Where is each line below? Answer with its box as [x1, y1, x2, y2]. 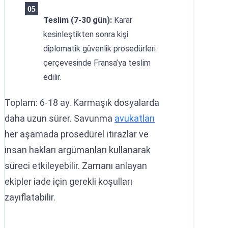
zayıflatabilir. [5, 192, 55, 203]
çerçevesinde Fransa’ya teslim [43, 58, 151, 68]
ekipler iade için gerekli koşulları [5, 176, 132, 187]
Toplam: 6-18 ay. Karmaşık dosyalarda [5, 97, 159, 108]
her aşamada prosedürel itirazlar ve [5, 129, 149, 139]
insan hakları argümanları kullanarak [5, 145, 151, 155]
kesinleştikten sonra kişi [43, 30, 128, 39]
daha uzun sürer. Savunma [5, 113, 115, 124]
